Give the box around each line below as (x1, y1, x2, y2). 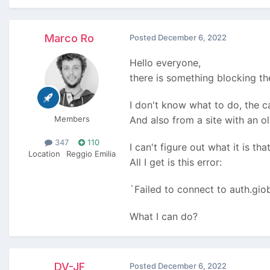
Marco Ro (45, 32, 94, 45)
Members (54, 114, 90, 124)
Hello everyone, (130, 57, 201, 69)
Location (28, 149, 60, 159)
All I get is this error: (130, 156, 222, 169)
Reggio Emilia (66, 149, 116, 159)
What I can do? (130, 210, 201, 223)
